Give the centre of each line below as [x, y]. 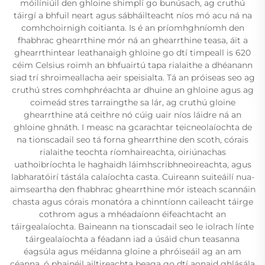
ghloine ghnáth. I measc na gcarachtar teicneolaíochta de [132, 127]
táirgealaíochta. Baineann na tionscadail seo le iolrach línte [132, 226]
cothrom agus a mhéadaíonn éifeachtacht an [132, 214]
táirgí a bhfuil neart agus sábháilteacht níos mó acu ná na [132, 15]
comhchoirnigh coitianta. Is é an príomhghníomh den [132, 28]
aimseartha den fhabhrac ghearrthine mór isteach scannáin [132, 189]
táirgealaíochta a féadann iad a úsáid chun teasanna [132, 239]
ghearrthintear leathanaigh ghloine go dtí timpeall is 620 [132, 52]
